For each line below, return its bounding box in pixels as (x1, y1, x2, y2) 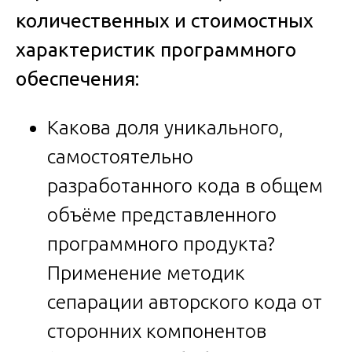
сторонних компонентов (47, 319, 266, 342)
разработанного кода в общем (47, 174, 323, 196)
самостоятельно (47, 145, 193, 167)
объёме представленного (47, 203, 277, 225)
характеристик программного (16, 38, 296, 60)
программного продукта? (47, 232, 275, 255)
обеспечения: (16, 67, 139, 90)
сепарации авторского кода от (47, 290, 322, 313)
